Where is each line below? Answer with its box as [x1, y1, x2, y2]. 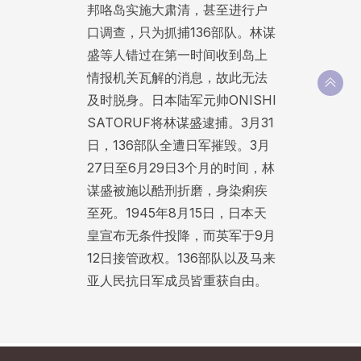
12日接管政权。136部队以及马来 [86, 250, 276, 267]
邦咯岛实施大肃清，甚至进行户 [86, 2, 268, 19]
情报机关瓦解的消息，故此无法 [86, 69, 268, 86]
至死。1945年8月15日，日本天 [86, 205, 267, 222]
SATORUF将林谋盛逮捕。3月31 [86, 114, 274, 131]
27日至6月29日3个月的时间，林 [86, 160, 275, 176]
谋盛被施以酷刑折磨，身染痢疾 [86, 182, 268, 199]
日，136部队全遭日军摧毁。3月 [86, 137, 270, 154]
